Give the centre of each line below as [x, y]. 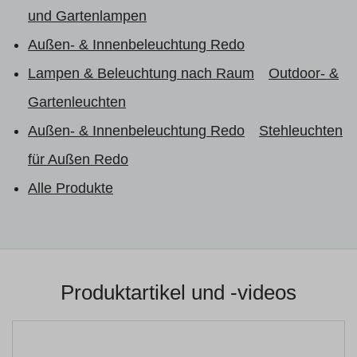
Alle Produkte [71, 188]
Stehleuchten [301, 131]
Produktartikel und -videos [178, 292]
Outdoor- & [304, 73]
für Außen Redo [78, 159]
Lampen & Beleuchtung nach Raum [141, 73]
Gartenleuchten [77, 102]
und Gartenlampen [87, 16]
